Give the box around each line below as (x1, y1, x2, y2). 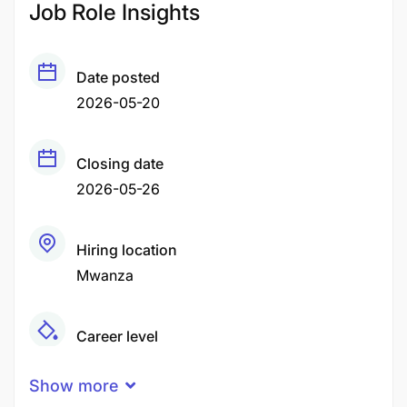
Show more (29, 376, 118, 395)
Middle (76, 352, 123, 371)
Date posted (76, 68, 160, 86)
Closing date (76, 154, 164, 173)
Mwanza (76, 266, 134, 284)
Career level (76, 327, 158, 345)
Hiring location (76, 241, 177, 259)
